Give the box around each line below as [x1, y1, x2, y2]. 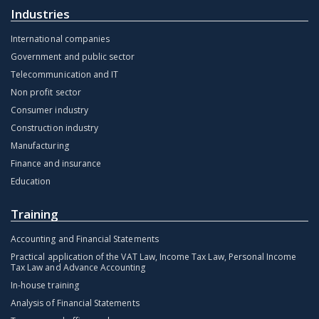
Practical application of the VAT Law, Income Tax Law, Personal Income [11, 251, 297, 263]
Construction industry [11, 122, 99, 135]
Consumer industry [11, 104, 88, 117]
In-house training [11, 279, 79, 292]
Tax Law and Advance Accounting [11, 261, 146, 274]
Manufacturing [11, 140, 69, 152]
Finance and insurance [11, 157, 102, 170]
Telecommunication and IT [11, 68, 119, 81]
